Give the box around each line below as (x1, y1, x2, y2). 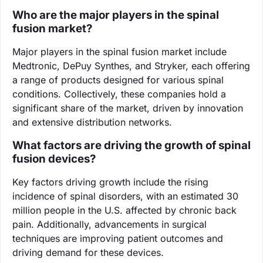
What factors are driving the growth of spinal (12, 138, 251, 152)
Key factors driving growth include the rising (12, 176, 208, 188)
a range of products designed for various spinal (12, 73, 224, 86)
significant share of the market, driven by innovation (12, 102, 243, 114)
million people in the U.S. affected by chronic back (12, 204, 237, 216)
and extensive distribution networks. (12, 116, 172, 128)
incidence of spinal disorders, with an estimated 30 (12, 190, 238, 202)
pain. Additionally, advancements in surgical (12, 218, 207, 230)
